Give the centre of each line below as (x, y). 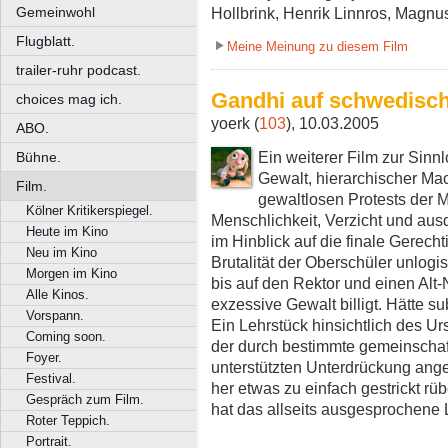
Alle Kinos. (57, 294)
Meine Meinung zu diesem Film (317, 46)
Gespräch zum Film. (85, 399)
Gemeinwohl (55, 12)
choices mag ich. (69, 99)
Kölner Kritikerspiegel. (89, 210)
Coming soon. (66, 336)
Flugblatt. (45, 41)
